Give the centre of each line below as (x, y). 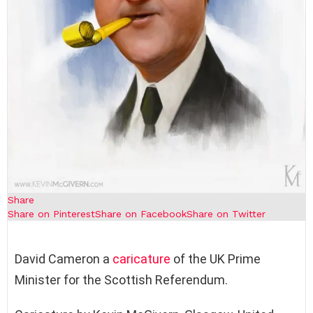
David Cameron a (64, 259)
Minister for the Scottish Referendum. (121, 279)
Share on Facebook (141, 213)
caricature (141, 259)
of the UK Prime (216, 259)
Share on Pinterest (51, 213)
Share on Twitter (226, 213)
